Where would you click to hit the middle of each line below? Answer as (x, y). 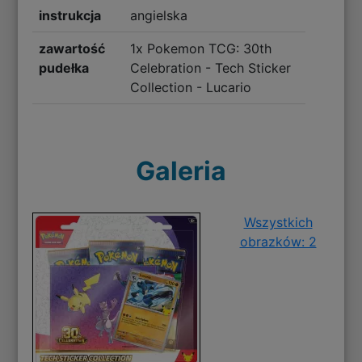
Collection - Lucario (190, 88)
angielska (158, 16)
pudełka (64, 68)
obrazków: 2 (278, 242)
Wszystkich (278, 223)
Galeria (181, 171)
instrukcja (70, 16)
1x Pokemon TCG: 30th (200, 49)
